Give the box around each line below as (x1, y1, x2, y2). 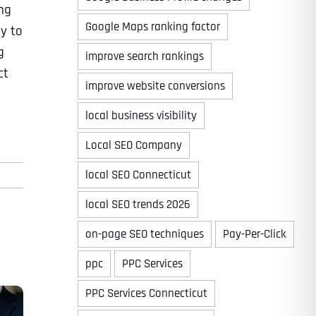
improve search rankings (85, 49, 204, 64)
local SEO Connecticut (85, 167, 191, 183)
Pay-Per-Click (222, 226, 286, 242)
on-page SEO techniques (85, 226, 204, 242)
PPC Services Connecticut (85, 286, 207, 301)
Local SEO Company (85, 138, 182, 153)
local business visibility (85, 108, 197, 123)
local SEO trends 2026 (85, 197, 190, 212)
